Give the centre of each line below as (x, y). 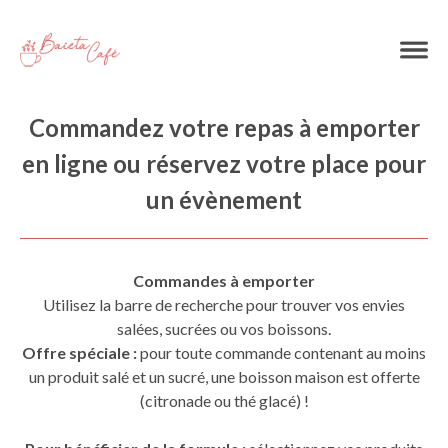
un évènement (224, 199)
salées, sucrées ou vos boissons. (224, 328)
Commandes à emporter (224, 280)
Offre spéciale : (79, 352)
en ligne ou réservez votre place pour (224, 163)
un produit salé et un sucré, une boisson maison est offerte (224, 376)
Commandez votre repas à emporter (224, 127)
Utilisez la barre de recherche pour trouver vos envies (224, 304)
